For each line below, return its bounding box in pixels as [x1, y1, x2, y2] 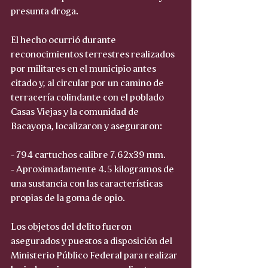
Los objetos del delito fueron [11, 218, 133, 232]
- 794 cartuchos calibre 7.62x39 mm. [11, 147, 166, 160]
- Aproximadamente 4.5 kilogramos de [11, 161, 176, 175]
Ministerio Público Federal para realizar [11, 247, 179, 261]
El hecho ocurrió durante [11, 32, 118, 45]
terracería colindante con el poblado [11, 89, 166, 103]
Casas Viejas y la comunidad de [11, 103, 141, 117]
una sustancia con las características [11, 175, 165, 189]
